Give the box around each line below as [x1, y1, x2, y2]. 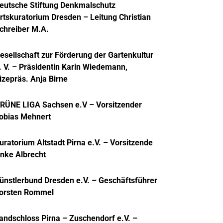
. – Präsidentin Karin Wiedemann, [7, 62, 127, 72]
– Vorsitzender [87, 100, 142, 110]
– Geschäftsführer [89, 176, 157, 185]
